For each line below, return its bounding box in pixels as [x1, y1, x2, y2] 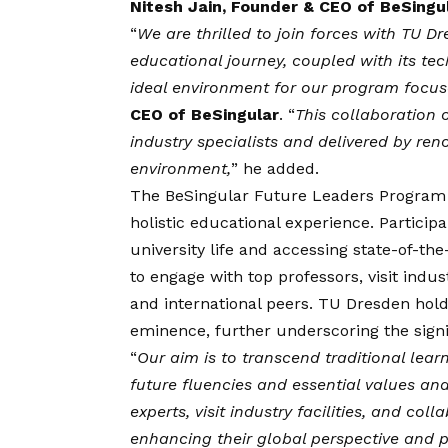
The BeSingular [130, 186, 254, 206]
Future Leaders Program [254, 186, 446, 206]
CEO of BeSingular [130, 105, 279, 125]
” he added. [231, 159, 319, 179]
